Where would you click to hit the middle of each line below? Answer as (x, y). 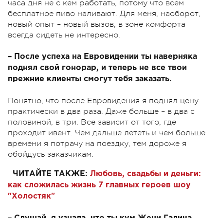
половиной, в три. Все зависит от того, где (92, 122)
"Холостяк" (31, 196)
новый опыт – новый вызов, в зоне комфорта (97, 24)
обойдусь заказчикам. (51, 154)
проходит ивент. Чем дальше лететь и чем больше (107, 133)
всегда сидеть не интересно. (64, 35)
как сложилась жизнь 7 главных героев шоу (99, 185)
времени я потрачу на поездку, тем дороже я (97, 143)
